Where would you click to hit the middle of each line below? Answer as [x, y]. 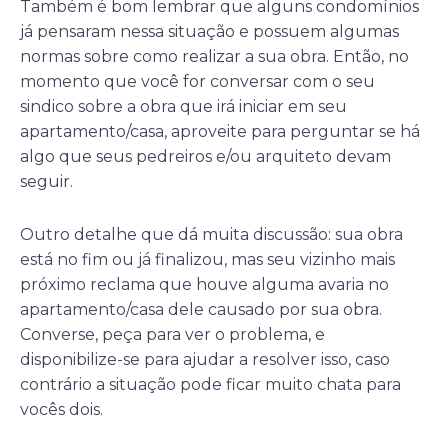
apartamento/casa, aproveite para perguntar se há [220, 132]
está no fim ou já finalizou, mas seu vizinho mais [207, 260]
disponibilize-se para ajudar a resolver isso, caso [205, 360]
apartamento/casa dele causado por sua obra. [201, 310]
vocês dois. [61, 410]
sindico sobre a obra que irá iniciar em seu [183, 107]
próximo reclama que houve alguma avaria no [204, 285]
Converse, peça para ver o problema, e [172, 335]
